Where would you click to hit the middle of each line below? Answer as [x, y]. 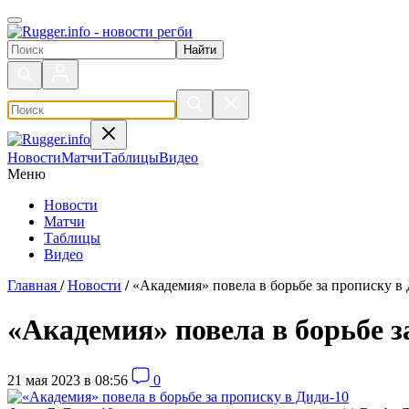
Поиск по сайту [55, 47]
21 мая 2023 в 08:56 [68, 380]
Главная [32, 285]
